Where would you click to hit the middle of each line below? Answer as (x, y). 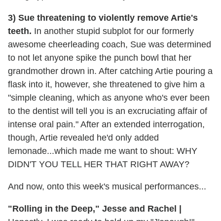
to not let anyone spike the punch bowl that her (100, 57)
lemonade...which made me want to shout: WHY (103, 151)
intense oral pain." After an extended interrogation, (106, 124)
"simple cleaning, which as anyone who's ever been (109, 97)
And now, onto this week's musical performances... (107, 186)
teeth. (20, 31)
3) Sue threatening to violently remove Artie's (103, 18)
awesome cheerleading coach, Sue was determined (110, 44)
